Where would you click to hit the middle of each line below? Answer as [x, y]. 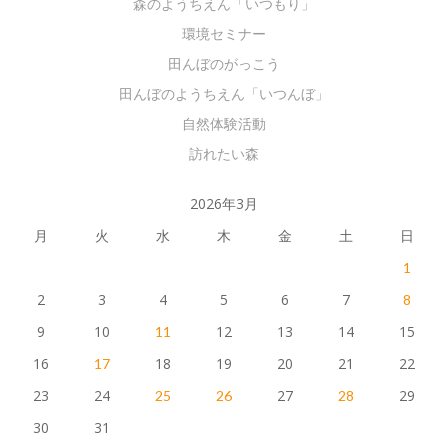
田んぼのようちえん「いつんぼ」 [224, 93]
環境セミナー [224, 33]
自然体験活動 [224, 123]
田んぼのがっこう [224, 63]
